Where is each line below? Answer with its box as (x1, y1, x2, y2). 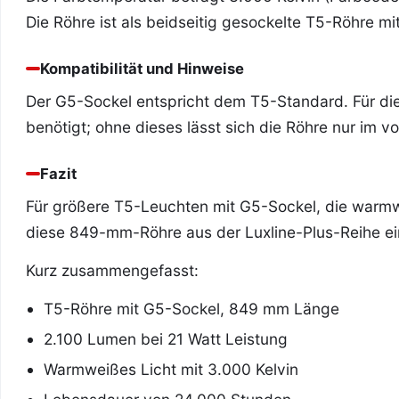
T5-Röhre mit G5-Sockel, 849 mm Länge (44, 298, 339, 318)
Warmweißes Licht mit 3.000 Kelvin (44, 359, 298, 379)
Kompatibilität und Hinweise (40, 59, 244, 77)
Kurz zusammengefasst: (26, 260, 199, 280)
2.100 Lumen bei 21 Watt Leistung (44, 329, 288, 348)
